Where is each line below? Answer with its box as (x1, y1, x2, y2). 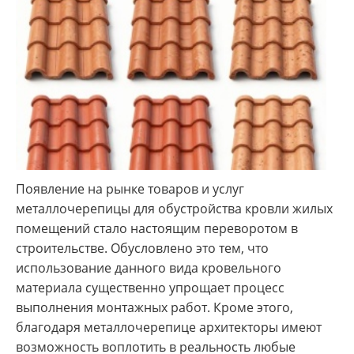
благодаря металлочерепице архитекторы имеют (16, 318, 322, 337)
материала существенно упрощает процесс (16, 279, 284, 297)
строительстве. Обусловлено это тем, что (16, 239, 269, 258)
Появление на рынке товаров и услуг (16, 180, 244, 198)
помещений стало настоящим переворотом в (16, 220, 298, 238)
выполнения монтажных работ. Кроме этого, (16, 299, 293, 317)
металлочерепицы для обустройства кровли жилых (16, 200, 333, 218)
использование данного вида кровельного (16, 259, 281, 277)
